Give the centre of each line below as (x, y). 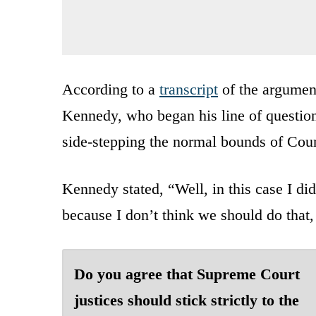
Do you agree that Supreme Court (187, 274)
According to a (111, 89)
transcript (189, 89)
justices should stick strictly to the (187, 300)
